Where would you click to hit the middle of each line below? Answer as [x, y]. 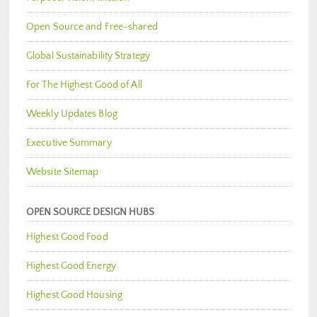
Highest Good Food [67, 237]
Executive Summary [69, 143]
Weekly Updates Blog [72, 114]
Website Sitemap [63, 172]
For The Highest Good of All [84, 85]
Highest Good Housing [74, 295]
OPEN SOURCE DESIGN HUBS [90, 212]
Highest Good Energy [71, 266]
